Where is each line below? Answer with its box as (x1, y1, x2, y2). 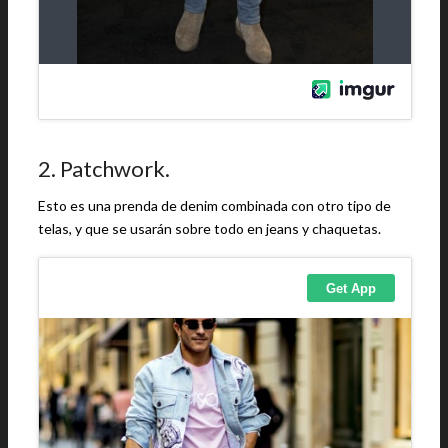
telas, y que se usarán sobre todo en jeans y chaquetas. (38, 220, 381, 237)
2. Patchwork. (38, 155, 170, 182)
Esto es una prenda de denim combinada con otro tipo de (38, 197, 391, 214)
